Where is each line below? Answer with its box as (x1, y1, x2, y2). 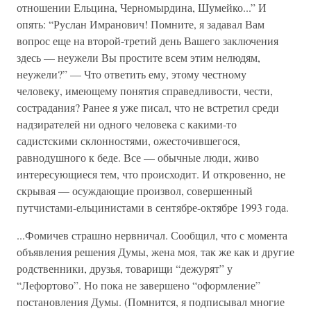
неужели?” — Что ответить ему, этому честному (17, 67, 246, 81)
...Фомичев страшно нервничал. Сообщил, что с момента (17, 228, 287, 242)
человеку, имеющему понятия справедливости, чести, (17, 83, 273, 98)
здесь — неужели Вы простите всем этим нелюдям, (17, 50, 260, 65)
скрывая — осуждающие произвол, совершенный (17, 183, 253, 198)
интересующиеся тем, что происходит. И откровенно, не (17, 167, 285, 181)
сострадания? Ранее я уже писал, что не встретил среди (17, 100, 279, 115)
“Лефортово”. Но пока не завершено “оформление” (17, 278, 260, 292)
